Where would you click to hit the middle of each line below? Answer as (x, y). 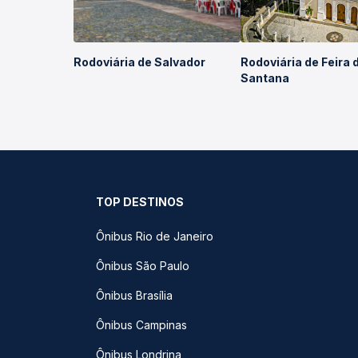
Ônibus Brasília (134, 295)
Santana (265, 78)
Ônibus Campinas (141, 325)
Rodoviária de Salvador (139, 62)
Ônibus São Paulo (143, 266)
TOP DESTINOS (140, 202)
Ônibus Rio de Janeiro (155, 236)
